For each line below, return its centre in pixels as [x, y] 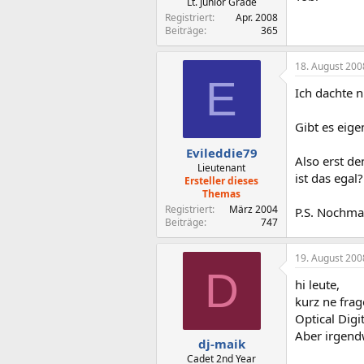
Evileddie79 [221, 152]
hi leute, [317, 284]
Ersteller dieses [221, 180]
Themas [221, 193]
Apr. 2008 [257, 17]
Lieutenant [221, 167]
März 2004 [253, 209]
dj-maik [221, 344]
